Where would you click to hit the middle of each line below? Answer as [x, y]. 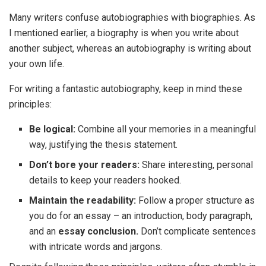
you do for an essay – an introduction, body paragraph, [141, 216]
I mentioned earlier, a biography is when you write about [124, 33]
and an [44, 231]
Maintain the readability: [83, 200]
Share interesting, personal [198, 165]
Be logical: [54, 129]
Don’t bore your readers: [86, 165]
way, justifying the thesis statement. [104, 145]
